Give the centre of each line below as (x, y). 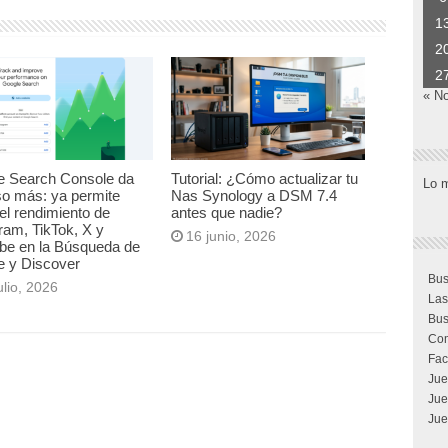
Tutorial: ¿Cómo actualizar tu (265, 179)
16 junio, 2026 (231, 236)
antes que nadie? (227, 213)
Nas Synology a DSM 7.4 (254, 196)
